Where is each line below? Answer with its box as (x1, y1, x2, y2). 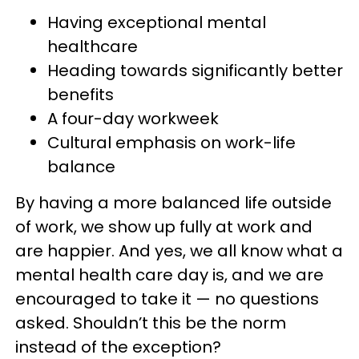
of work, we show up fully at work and (15, 215, 313, 238)
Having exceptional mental (47, 10, 266, 34)
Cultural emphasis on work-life (47, 131, 296, 154)
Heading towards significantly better (47, 58, 343, 82)
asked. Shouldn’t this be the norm (15, 311, 286, 334)
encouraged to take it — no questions (15, 287, 319, 310)
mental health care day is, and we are (15, 263, 324, 286)
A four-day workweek (47, 107, 219, 130)
